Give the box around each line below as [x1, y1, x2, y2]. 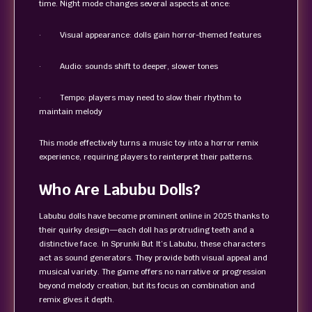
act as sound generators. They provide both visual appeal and [39, 253, 267, 263]
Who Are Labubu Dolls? [39, 180, 201, 199]
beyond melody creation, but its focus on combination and [39, 281, 255, 290]
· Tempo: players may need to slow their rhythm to [39, 93, 241, 102]
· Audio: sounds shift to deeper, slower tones [39, 61, 218, 71]
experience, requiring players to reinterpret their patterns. [39, 152, 253, 162]
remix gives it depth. [39, 295, 114, 304]
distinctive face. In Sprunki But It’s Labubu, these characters [39, 239, 265, 249]
